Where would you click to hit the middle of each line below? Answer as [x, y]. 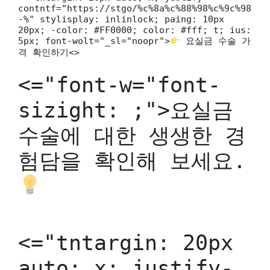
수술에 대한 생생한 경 [132, 135]
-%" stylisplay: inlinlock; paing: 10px [121, 19]
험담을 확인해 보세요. [132, 161]
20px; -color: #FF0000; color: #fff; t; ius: [135, 30]
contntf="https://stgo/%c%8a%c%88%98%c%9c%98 [135, 8]
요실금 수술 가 [216, 41]
